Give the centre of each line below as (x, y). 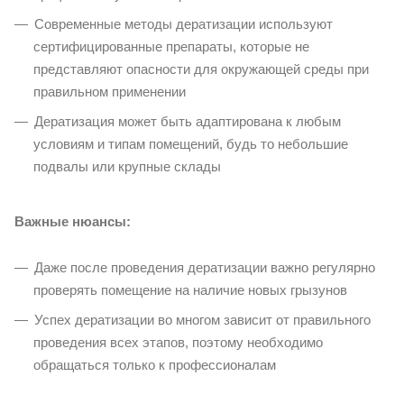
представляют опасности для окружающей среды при (201, 69)
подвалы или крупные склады (127, 166)
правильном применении (110, 91)
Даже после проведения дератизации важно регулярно (205, 267)
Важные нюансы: (73, 221)
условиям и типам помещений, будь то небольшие (191, 143)
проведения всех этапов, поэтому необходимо (178, 342)
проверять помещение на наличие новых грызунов (190, 289)
